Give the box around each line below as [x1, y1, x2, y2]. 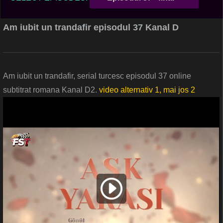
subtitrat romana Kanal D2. [3, 86, 99, 95]
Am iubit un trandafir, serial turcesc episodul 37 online [3, 72, 191, 81]
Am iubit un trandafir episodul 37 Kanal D [3, 22, 179, 33]
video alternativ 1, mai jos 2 [99, 86, 195, 95]
